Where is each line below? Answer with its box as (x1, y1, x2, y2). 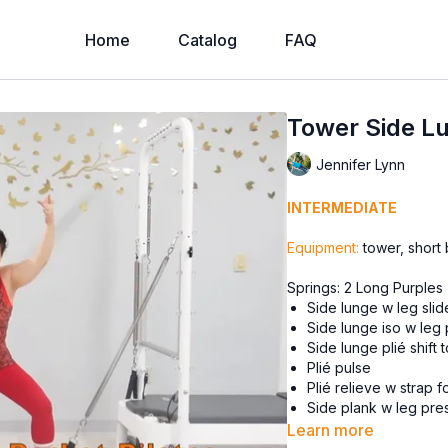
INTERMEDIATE (287, 199, 398, 216)
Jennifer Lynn (316, 155, 406, 173)
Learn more (287, 420, 375, 440)
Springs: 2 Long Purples (287, 279, 444, 296)
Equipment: (287, 239, 360, 256)
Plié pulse (307, 359, 372, 376)
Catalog (178, 30, 237, 50)
